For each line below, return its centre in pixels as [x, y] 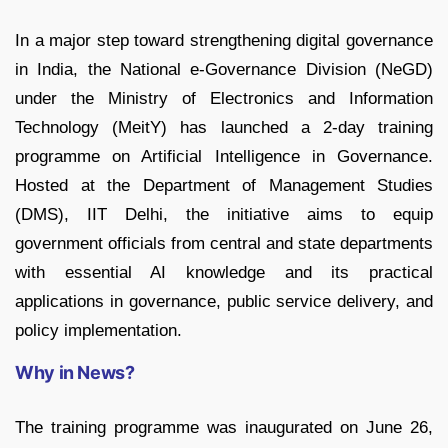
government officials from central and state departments [224, 244]
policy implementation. [98, 331]
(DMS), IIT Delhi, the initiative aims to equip [224, 215]
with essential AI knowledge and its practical [224, 273]
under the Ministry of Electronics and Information [224, 99]
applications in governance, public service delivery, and [224, 302]
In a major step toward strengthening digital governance [224, 41]
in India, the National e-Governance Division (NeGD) [224, 70]
